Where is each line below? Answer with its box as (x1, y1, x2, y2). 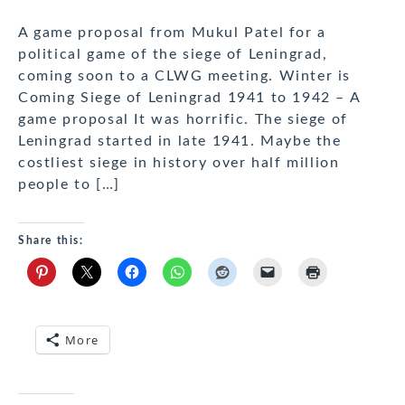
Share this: (18, 235, 84, 247)
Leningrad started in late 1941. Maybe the (18, 134, 342, 149)
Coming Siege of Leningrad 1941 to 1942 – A (18, 90, 361, 106)
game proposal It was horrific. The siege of (18, 112, 348, 127)
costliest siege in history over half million (18, 155, 340, 171)
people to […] (18, 177, 120, 193)
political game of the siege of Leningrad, (18, 47, 328, 62)
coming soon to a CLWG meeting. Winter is (18, 69, 352, 84)
